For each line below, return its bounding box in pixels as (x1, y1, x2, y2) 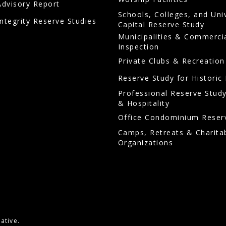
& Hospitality (118, 98, 170, 108)
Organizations (118, 138, 174, 148)
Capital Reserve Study (118, 20, 205, 30)
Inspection (118, 42, 159, 52)
